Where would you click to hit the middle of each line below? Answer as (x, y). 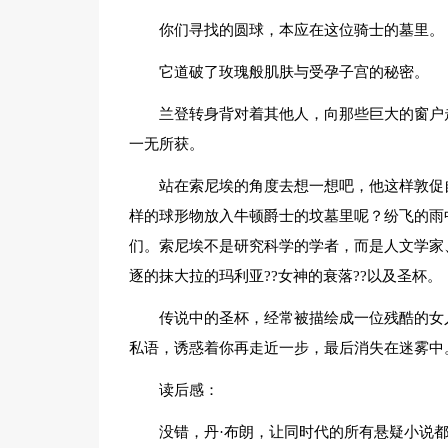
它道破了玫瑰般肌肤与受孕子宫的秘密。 (293, 72)
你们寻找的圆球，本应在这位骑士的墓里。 (301, 30)
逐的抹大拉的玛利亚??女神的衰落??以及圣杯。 (285, 276)
